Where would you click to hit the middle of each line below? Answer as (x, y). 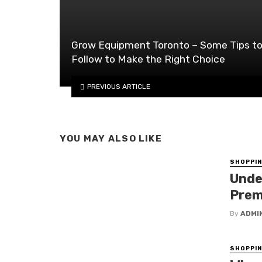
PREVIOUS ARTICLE (118, 86)
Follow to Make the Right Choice (148, 59)
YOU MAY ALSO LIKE (111, 139)
